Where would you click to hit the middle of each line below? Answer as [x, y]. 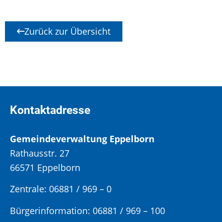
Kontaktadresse [50, 110]
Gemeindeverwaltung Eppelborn [82, 139]
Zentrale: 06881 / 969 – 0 [61, 189]
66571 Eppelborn [45, 167]
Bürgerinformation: [51, 210]
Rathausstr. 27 [40, 153]
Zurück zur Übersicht [67, 31]
